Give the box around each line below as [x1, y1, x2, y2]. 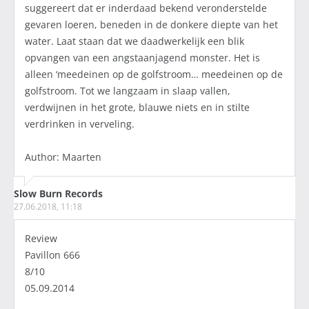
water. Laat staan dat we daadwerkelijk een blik [25, 34, 244, 48]
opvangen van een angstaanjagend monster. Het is [25, 51, 260, 65]
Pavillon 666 [25, 248, 80, 262]
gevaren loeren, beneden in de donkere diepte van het [25, 18, 278, 32]
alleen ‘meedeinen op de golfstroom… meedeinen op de [25, 68, 283, 81]
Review [25, 232, 57, 246]
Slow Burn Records [14, 187, 103, 201]
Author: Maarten [25, 150, 101, 164]
